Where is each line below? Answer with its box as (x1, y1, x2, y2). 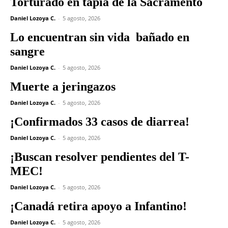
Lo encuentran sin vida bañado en (10, 30, 189, 44)
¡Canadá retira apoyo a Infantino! (10, 199, 187, 213)
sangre (10, 44, 45, 58)
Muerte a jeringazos (10, 79, 116, 93)
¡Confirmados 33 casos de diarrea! (10, 115, 189, 128)
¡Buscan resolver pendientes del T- (10, 150, 189, 163)
